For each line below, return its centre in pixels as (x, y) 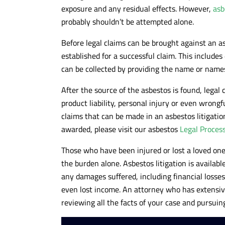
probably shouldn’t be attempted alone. (128, 21)
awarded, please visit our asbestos (121, 129)
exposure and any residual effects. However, (137, 8)
